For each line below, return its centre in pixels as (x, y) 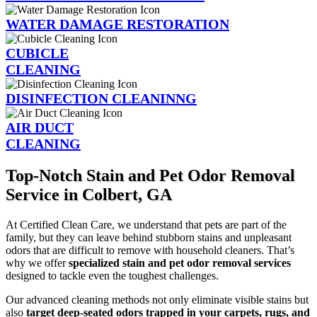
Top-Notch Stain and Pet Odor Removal (150, 175)
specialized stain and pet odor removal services (180, 263)
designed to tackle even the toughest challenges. (112, 275)
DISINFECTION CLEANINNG (101, 98)
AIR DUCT (40, 127)
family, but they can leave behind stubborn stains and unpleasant (149, 237)
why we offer (37, 263)
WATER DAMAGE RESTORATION (117, 24)
